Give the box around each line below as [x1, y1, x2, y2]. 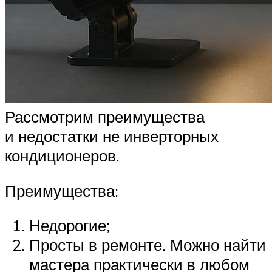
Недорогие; [29, 216, 110, 236]
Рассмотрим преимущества [5, 107, 205, 127]
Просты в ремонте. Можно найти [29, 235, 266, 255]
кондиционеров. [5, 146, 120, 166]
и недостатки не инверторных [5, 126, 219, 146]
